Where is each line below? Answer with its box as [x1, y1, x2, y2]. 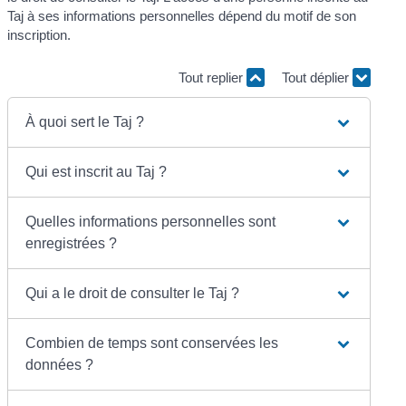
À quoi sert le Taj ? [25, 113, 145, 130]
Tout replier [178, 70, 246, 86]
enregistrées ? [25, 235, 118, 251]
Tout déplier [281, 70, 353, 86]
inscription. [7, 26, 72, 43]
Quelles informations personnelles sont [25, 213, 276, 229]
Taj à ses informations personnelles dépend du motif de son [7, 7, 357, 24]
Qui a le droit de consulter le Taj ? [25, 285, 240, 301]
